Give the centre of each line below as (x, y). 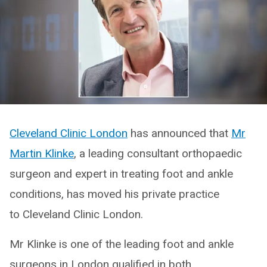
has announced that (179, 133)
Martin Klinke (42, 154)
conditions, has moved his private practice (114, 194)
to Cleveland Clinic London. (76, 215)
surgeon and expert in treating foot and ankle (121, 174)
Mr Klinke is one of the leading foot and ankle (122, 244)
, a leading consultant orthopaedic (158, 154)
